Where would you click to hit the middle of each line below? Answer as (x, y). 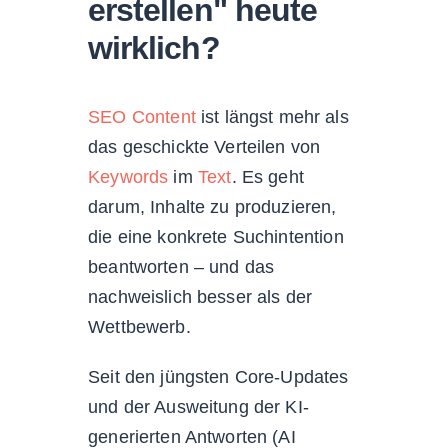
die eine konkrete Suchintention (216, 236)
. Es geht (267, 176)
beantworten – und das (181, 266)
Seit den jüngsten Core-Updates (218, 376)
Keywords (128, 176)
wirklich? (154, 47)
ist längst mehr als (272, 116)
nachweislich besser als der (200, 296)
